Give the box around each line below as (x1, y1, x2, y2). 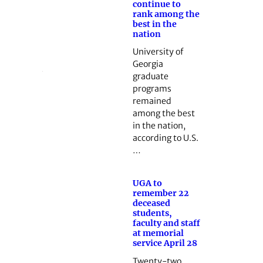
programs (132, 83, 171, 95)
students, (132, 208, 172, 219)
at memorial (132, 228, 184, 239)
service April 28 (132, 238, 197, 249)
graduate (132, 71, 168, 82)
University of (132, 46, 184, 58)
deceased (132, 198, 170, 209)
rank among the (132, 8, 200, 19)
